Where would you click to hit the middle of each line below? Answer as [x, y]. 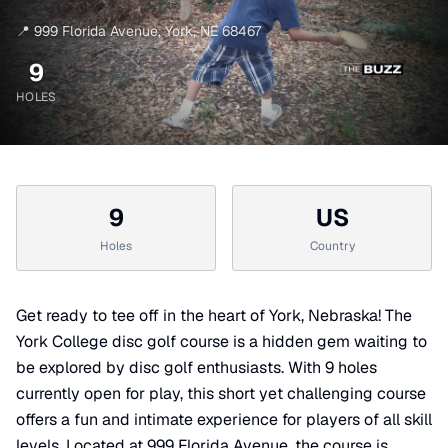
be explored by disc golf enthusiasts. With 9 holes [196, 368]
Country [332, 246]
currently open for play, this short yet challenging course [221, 394]
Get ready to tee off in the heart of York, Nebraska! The [214, 316]
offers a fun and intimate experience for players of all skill [224, 420]
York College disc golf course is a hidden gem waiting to [221, 342]
